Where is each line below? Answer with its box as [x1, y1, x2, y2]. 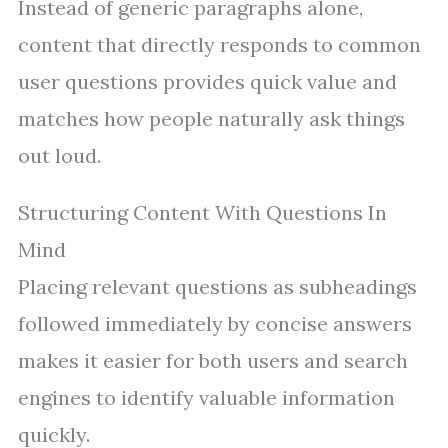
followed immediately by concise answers [18, 311, 412, 336]
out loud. [18, 143, 101, 168]
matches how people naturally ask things [18, 106, 405, 131]
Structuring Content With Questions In [18, 200, 387, 225]
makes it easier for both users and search [18, 348, 408, 373]
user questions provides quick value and [18, 69, 397, 94]
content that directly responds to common [18, 32, 421, 57]
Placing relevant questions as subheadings [18, 274, 417, 299]
